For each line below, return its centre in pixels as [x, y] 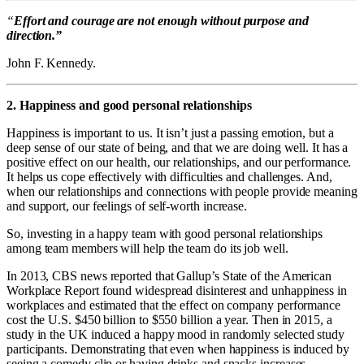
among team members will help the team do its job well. [147, 249]
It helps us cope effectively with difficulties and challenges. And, [169, 177]
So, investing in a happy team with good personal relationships [165, 234]
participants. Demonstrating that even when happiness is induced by [178, 349]
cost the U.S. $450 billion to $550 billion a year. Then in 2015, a [169, 320]
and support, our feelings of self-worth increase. [127, 206]
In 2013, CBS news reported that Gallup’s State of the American [169, 276]
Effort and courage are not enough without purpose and [161, 21]
